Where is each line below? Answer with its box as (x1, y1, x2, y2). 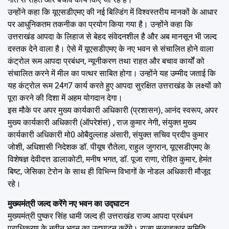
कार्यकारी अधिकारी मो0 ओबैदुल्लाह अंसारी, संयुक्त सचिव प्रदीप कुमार (8, 129, 208, 140)
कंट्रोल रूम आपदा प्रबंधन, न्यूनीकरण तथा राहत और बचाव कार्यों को (8, 56, 204, 66)
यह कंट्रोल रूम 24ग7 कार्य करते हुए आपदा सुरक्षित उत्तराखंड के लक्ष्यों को (8, 80, 221, 90)
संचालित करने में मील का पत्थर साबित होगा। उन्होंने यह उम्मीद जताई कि (8, 68, 216, 78)
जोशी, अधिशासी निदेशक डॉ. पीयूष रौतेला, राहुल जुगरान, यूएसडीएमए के (8, 142, 210, 152)
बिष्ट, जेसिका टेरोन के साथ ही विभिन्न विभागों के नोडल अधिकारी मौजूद (8, 166, 211, 176)
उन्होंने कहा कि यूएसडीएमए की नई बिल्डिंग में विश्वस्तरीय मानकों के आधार (8, 7, 217, 17)
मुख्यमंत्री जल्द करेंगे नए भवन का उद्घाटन (8, 198, 129, 209)
